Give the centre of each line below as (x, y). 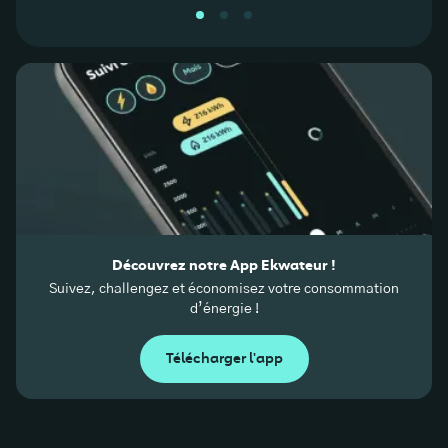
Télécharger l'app (224, 359)
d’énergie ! (224, 308)
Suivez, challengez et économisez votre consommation (224, 288)
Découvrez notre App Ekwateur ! (224, 264)
